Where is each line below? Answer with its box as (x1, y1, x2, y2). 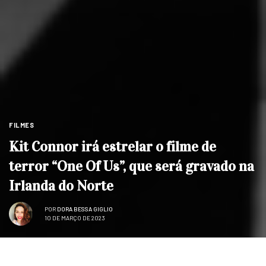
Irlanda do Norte (9, 176, 113, 195)
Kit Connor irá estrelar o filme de (9, 137, 216, 156)
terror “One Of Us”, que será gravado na (9, 157, 254, 175)
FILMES (9, 121, 34, 129)
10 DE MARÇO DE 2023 (45, 214, 105, 222)
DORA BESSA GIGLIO (57, 205, 113, 213)
